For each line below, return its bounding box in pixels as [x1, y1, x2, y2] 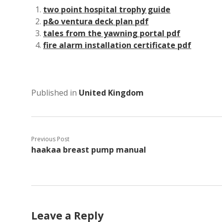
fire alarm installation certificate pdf [43, 40, 191, 51]
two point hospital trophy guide [43, 4, 170, 15]
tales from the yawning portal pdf [43, 28, 180, 39]
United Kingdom [79, 87, 144, 99]
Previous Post [31, 135, 69, 144]
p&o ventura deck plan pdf [43, 16, 149, 27]
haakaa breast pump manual [31, 144, 146, 156]
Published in [31, 87, 79, 99]
